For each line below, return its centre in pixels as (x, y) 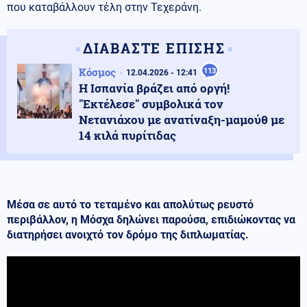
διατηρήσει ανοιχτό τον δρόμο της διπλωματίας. (128, 234)
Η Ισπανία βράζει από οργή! (154, 88)
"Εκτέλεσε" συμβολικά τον (151, 103)
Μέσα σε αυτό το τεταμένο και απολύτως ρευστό (130, 204)
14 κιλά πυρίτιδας (127, 135)
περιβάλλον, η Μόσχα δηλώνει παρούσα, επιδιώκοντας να (151, 219)
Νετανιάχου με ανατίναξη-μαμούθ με (182, 119)
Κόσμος (97, 72)
